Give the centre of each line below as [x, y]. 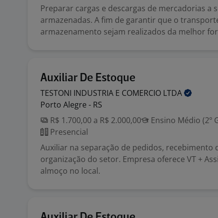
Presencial [68, 132]
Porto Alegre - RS [71, 105]
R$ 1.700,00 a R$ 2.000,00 [95, 120]
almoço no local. [70, 171]
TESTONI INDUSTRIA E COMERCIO [102, 93]
